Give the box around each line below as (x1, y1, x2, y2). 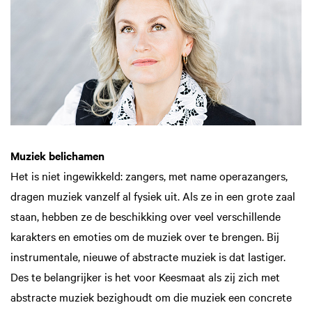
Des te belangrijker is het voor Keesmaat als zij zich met (10, 269, 280, 285)
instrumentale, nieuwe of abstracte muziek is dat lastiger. (10, 249, 286, 265)
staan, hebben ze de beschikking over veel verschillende (10, 208, 281, 224)
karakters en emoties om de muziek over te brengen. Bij (10, 228, 279, 244)
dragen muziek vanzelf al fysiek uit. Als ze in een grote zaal (10, 188, 295, 204)
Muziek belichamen (10, 148, 104, 164)
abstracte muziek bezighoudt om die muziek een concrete (10, 289, 292, 305)
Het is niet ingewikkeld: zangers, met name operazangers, (10, 168, 288, 184)
